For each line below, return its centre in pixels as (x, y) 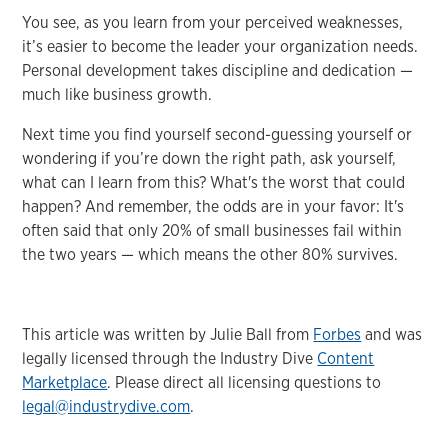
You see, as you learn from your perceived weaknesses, (213, 22)
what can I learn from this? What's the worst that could (214, 182)
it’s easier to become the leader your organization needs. (220, 46)
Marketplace (65, 382)
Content (346, 358)
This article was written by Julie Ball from (168, 334)
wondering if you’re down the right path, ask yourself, (209, 158)
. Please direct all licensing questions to (244, 382)
